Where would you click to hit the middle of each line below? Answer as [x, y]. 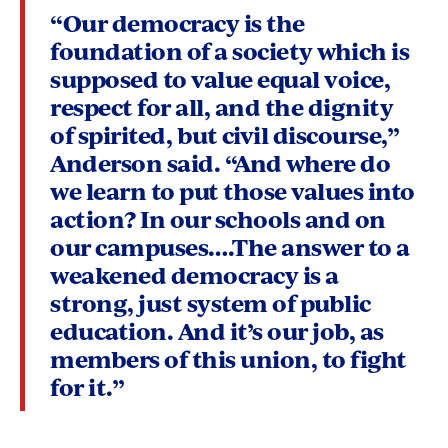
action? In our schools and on [218, 219]
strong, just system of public [210, 303]
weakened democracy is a [194, 275]
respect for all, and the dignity [221, 107]
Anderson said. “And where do [220, 163]
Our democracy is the [183, 23]
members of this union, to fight [228, 359]
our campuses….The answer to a [230, 247]
